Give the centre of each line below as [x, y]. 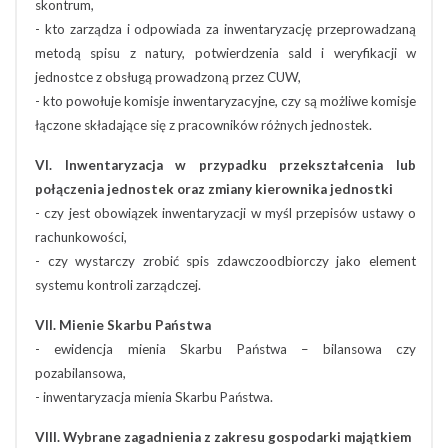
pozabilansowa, [80, 373]
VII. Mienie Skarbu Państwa [123, 325]
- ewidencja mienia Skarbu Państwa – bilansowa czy [225, 349]
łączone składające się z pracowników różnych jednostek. [203, 125]
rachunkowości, [81, 237]
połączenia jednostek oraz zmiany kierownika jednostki [214, 189]
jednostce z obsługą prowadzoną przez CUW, [168, 77]
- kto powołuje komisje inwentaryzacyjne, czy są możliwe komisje [225, 101]
